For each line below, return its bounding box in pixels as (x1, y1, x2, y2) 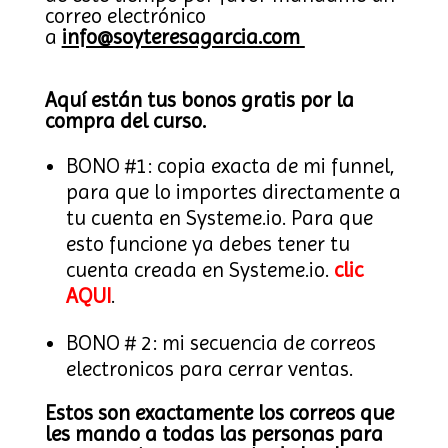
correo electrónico (44, 4, 206, 29)
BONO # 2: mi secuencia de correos (65, 331, 376, 356)
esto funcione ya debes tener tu (65, 232, 350, 257)
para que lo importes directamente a (65, 180, 401, 205)
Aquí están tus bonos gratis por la (44, 88, 354, 113)
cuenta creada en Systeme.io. (65, 258, 334, 283)
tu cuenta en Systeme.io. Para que (65, 206, 373, 231)
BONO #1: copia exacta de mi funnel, (65, 154, 394, 179)
